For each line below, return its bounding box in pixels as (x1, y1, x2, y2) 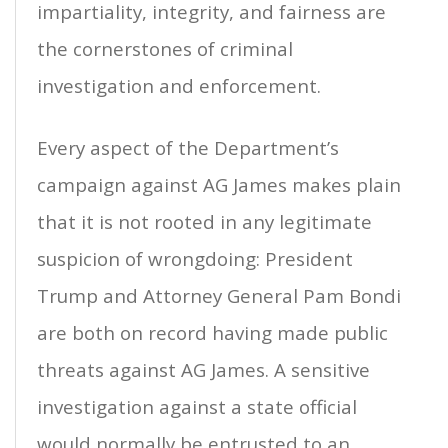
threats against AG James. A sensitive (37, 357, 370, 383)
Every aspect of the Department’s (37, 135, 339, 161)
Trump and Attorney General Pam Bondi (37, 283, 401, 309)
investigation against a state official (37, 394, 357, 420)
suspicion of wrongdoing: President (37, 246, 353, 272)
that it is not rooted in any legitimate (37, 209, 372, 235)
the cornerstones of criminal (37, 36, 293, 62)
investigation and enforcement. (37, 73, 326, 99)
